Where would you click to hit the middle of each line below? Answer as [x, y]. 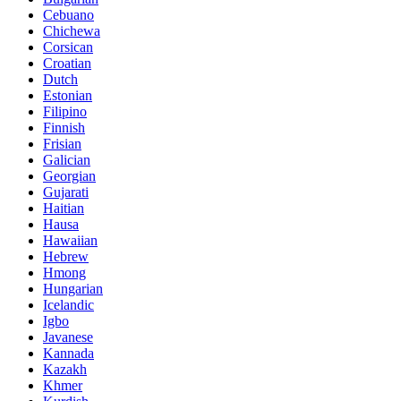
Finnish [64, 128]
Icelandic [68, 305]
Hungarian [73, 289]
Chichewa [72, 31]
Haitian [64, 209]
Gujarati [66, 192]
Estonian [68, 96]
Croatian [67, 64]
